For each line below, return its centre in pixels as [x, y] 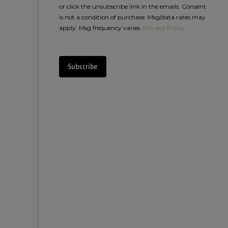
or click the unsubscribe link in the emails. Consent [133, 6]
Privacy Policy [164, 28]
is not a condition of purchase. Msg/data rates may [133, 17]
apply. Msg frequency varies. [101, 28]
